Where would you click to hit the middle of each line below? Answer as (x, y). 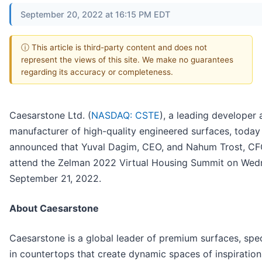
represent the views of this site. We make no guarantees (127, 59)
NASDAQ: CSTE (125, 116)
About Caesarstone (54, 208)
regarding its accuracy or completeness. (97, 72)
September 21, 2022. (55, 179)
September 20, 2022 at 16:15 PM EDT (95, 14)
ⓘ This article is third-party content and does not (114, 47)
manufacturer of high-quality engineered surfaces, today (135, 131)
